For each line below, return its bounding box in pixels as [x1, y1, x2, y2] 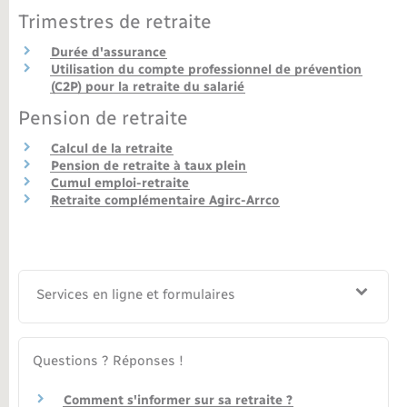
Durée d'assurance [51, 44, 166, 60]
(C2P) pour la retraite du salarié [51, 78, 244, 94]
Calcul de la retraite [51, 141, 173, 157]
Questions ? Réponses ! [33, 352, 184, 369]
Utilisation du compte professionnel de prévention [51, 61, 362, 77]
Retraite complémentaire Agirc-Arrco [51, 193, 279, 209]
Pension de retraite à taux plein [51, 158, 246, 174]
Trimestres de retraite [18, 9, 212, 33]
